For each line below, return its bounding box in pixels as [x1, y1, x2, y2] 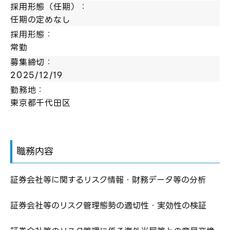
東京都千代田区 [10, 97, 71, 110]
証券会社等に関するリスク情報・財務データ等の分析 [10, 174, 206, 187]
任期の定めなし [10, 13, 71, 27]
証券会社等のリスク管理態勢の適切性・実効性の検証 [10, 199, 206, 213]
